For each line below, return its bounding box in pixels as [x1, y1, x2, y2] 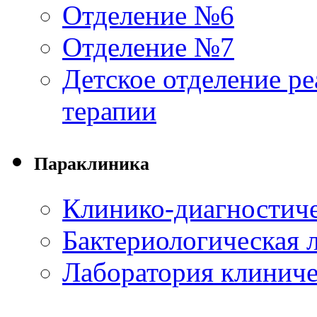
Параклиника [34, 153, 149, 174]
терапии [62, 95, 156, 126]
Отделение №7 [62, 31, 234, 62]
